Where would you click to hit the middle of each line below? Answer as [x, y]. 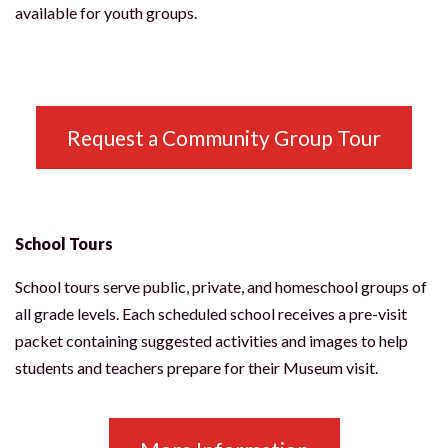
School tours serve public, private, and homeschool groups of [221, 286]
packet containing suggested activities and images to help [211, 340]
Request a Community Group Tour [224, 137]
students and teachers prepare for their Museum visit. [198, 367]
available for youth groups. [106, 12]
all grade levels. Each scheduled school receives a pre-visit [211, 313]
